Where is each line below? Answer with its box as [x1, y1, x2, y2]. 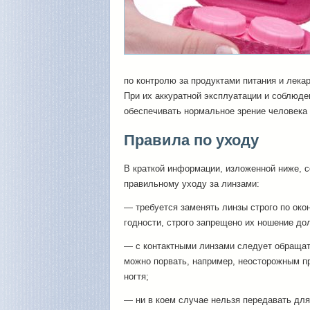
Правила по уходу [124, 131, 259, 149]
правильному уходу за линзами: [124, 179, 259, 189]
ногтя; [124, 271, 149, 282]
